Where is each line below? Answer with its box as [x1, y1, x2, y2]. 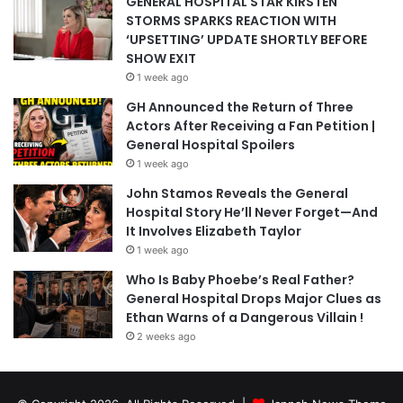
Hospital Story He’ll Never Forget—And [126, 202, 378, 221]
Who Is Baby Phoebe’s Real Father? [126, 270, 354, 289]
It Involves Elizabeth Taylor [126, 221, 301, 240]
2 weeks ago [137, 329, 196, 343]
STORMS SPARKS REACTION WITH [126, 11, 336, 30]
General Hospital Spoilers [126, 135, 295, 154]
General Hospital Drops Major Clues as [126, 289, 381, 308]
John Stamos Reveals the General [126, 184, 348, 202]
